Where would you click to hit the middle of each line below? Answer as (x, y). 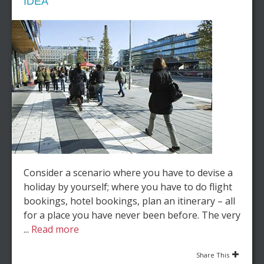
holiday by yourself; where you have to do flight (128, 187)
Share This (213, 255)
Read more (55, 229)
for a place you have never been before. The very (132, 215)
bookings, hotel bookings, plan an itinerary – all (129, 201)
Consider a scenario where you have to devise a (128, 173)
